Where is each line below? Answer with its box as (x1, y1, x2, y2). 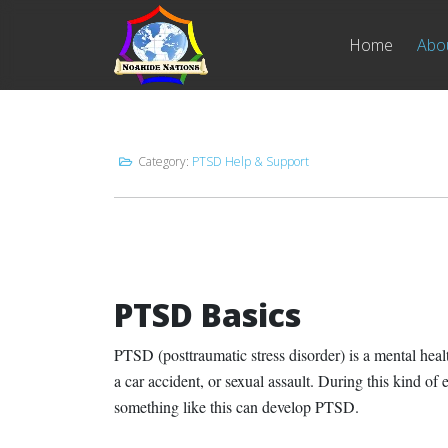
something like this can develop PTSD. (114, 396, 359, 417)
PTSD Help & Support (192, 153, 309, 170)
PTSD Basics (114, 293, 301, 336)
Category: (135, 153, 192, 170)
